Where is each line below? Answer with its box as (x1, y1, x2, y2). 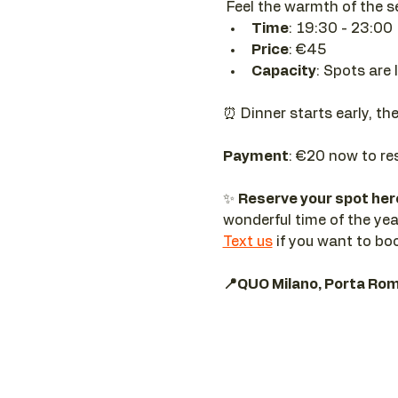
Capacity (251, 63, 316, 78)
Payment (222, 148, 289, 163)
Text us (222, 234, 273, 249)
